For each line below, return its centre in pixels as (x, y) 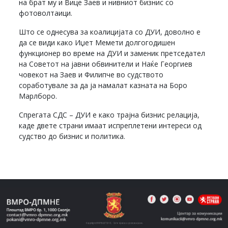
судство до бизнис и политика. (72, 136)
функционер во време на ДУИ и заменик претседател (112, 53)
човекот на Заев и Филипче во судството (91, 74)
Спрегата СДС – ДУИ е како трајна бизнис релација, (109, 115)
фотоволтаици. (46, 13)
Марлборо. (38, 96)
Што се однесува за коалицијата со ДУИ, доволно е (110, 32)
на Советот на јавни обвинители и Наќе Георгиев (106, 64)
